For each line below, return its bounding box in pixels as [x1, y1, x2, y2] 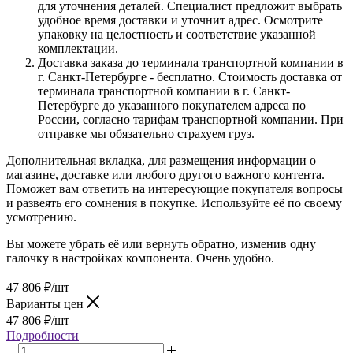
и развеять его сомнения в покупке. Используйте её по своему [6, 195, 342, 210]
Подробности [6, 328, 79, 342]
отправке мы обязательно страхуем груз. [38, 126, 255, 140]
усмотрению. [6, 210, 76, 224]
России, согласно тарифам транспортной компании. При [38, 112, 344, 126]
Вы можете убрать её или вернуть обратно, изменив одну [6, 236, 316, 251]
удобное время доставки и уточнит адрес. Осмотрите [38, 13, 323, 27]
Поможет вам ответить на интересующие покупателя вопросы [6, 181, 343, 195]
